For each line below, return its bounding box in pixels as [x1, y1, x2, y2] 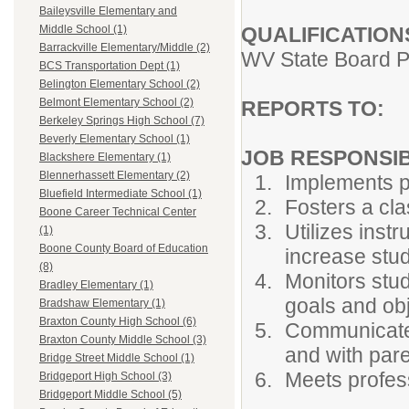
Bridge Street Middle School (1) [39, 351, 194, 365]
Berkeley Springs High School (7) [39, 114, 204, 128]
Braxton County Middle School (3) [39, 333, 206, 347]
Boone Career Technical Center [39, 205, 196, 219]
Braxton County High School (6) [39, 315, 196, 329]
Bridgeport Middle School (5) [39, 388, 182, 402]
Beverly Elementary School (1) [39, 132, 190, 146]
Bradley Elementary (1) [39, 278, 153, 292]
